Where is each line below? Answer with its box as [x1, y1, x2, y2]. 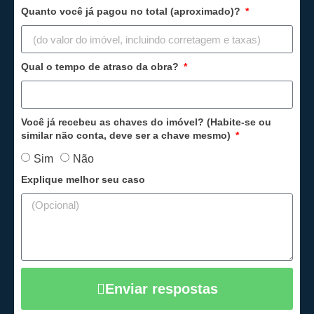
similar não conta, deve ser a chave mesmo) [21, 130, 233, 141]
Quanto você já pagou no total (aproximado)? [21, 6, 243, 17]
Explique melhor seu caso [21, 174, 145, 185]
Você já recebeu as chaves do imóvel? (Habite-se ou [21, 116, 271, 128]
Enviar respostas [104, 281, 218, 296]
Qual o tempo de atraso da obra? [21, 61, 182, 72]
